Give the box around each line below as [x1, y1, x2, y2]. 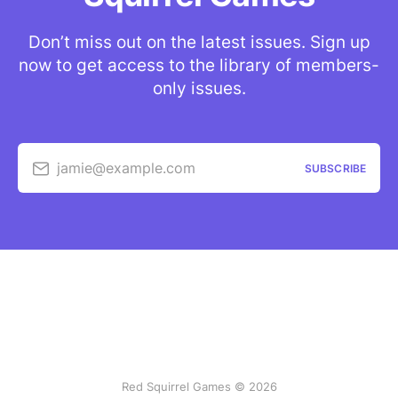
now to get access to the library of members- [19, 55, 379, 76]
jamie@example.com [57, 158, 195, 177]
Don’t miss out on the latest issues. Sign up [28, 32, 370, 53]
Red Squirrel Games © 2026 [121, 379, 277, 394]
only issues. [152, 78, 246, 99]
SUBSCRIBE [304, 161, 366, 175]
